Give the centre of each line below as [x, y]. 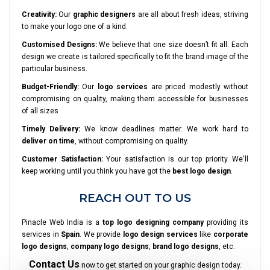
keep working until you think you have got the [97, 171]
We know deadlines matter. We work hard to [165, 129]
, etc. [227, 246]
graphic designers [104, 14]
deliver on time [48, 141]
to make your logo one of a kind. [75, 26]
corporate [231, 234]
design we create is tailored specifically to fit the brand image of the [135, 56]
